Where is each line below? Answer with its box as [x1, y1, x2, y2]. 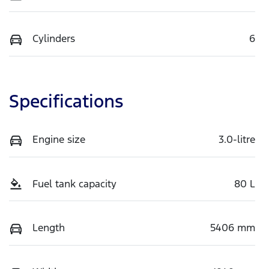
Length [32, 221, 65, 235]
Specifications [9, 89, 123, 112]
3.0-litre [219, 132, 255, 146]
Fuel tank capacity [32, 177, 116, 190]
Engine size [32, 132, 85, 146]
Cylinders [32, 31, 75, 45]
